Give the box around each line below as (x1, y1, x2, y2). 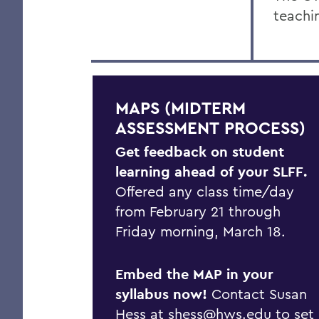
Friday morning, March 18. (115, 222, 286, 240)
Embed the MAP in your (115, 265, 273, 283)
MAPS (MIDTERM (115, 97, 246, 119)
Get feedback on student (115, 142, 284, 161)
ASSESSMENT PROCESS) (115, 117, 305, 139)
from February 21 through (115, 202, 281, 220)
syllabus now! (115, 285, 207, 303)
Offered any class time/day (115, 182, 294, 200)
